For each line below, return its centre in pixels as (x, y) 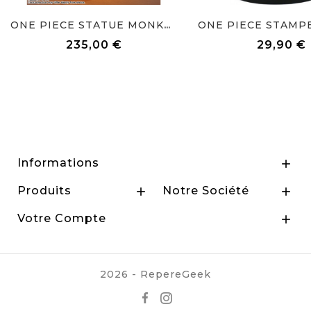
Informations (58, 163)
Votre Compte (62, 219)
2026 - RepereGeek (155, 275)
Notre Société (206, 191)
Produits (44, 191)
